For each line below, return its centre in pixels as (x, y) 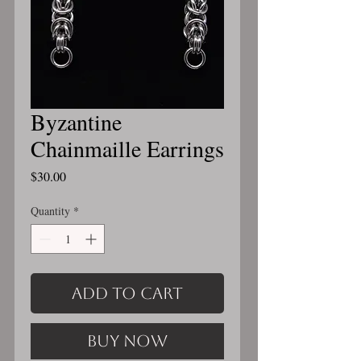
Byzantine (76, 122)
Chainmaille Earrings (127, 148)
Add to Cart (127, 293)
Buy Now (127, 341)
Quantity (50, 211)
